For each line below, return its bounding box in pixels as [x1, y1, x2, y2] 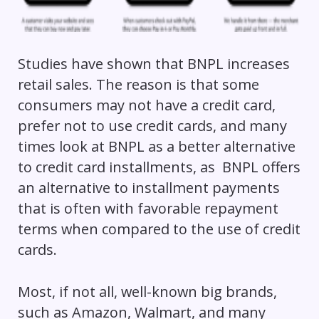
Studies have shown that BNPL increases [17, 54, 290, 74]
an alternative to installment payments [17, 178, 280, 198]
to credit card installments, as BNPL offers [17, 157, 300, 177]
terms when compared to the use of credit [17, 219, 300, 239]
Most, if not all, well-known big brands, [17, 282, 277, 302]
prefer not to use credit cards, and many [17, 116, 287, 136]
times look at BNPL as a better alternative [17, 137, 296, 157]
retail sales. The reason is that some [17, 75, 259, 95]
